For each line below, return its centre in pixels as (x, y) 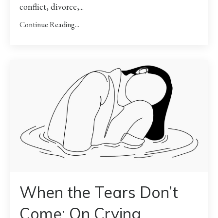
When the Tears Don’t (99, 192)
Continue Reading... (49, 25)
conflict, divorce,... (52, 7)
